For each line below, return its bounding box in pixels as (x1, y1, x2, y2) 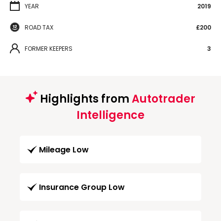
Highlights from (37, 91, 132, 107)
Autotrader (132, 91, 195, 107)
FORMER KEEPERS (25, 44, 73, 53)
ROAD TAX (25, 23, 53, 32)
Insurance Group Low (39, 181, 125, 193)
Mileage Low (39, 144, 89, 155)
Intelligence (76, 107, 145, 123)
